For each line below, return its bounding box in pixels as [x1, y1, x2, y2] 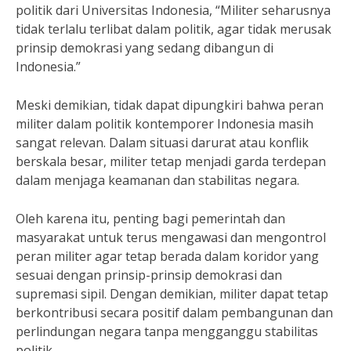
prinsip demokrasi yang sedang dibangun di [16, 39, 273, 56]
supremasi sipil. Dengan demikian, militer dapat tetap [16, 285, 328, 302]
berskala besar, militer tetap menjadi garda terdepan [16, 153, 326, 170]
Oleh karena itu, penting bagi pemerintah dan [16, 210, 285, 227]
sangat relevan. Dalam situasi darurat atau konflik [16, 134, 309, 151]
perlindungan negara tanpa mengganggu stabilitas [16, 323, 318, 340]
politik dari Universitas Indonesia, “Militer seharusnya [16, 2, 331, 19]
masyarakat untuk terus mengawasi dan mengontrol [16, 229, 326, 246]
